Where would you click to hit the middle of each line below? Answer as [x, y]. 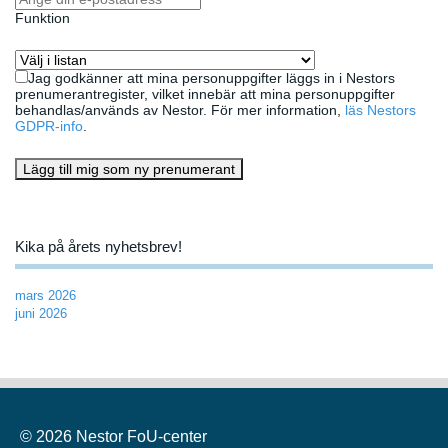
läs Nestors [380, 109]
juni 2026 [41, 313]
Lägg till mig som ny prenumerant [129, 168]
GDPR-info [49, 125]
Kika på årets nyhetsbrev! [98, 246]
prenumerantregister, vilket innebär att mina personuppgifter [205, 93]
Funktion [42, 17]
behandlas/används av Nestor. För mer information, [180, 109]
